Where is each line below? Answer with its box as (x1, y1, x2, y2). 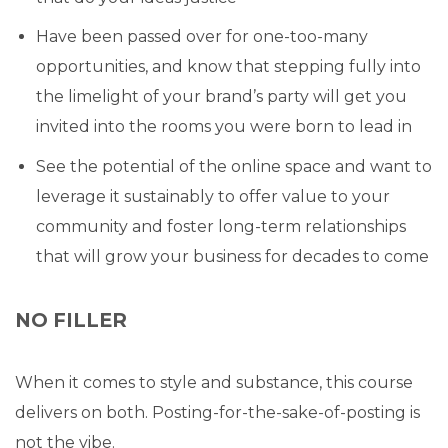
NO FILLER (15, 307, 127, 332)
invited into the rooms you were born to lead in (35, 117, 412, 137)
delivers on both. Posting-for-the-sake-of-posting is (15, 402, 420, 422)
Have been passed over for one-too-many (35, 27, 368, 47)
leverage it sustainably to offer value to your (35, 186, 390, 206)
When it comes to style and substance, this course (15, 372, 413, 392)
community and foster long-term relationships (35, 216, 406, 236)
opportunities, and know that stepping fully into (35, 57, 421, 77)
